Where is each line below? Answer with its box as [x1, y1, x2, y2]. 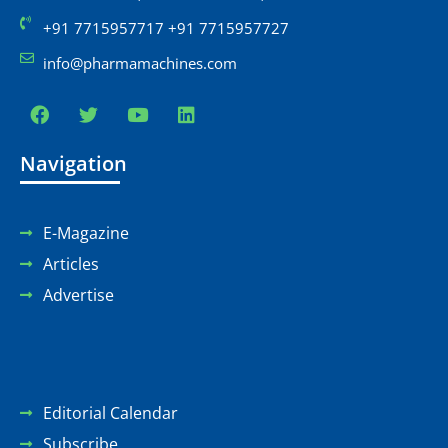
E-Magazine [42, 221, 129, 244]
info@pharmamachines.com [42, 52, 237, 73]
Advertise [42, 283, 114, 306]
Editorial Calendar [42, 401, 178, 424]
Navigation [20, 149, 127, 177]
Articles [42, 252, 99, 275]
